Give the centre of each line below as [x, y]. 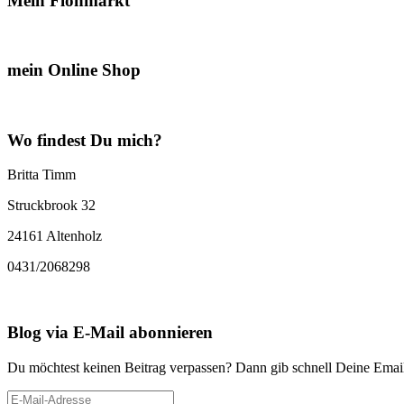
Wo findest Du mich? [85, 140]
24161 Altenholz [55, 236]
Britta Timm [41, 175]
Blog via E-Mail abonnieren [110, 333]
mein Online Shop [74, 70]
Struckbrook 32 [51, 206]
